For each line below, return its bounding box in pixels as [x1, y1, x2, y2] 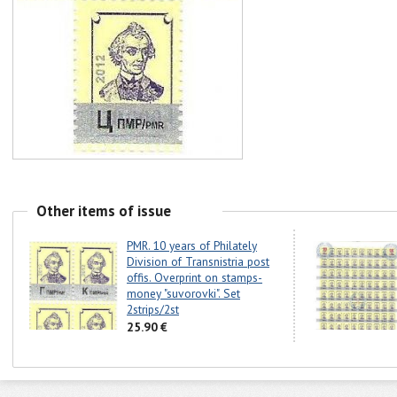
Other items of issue [36, 200, 171, 221]
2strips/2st [127, 301, 179, 318]
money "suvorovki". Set [127, 285, 240, 302]
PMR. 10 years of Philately [127, 237, 257, 254]
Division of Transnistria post [127, 253, 269, 270]
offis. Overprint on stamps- [127, 269, 262, 286]
